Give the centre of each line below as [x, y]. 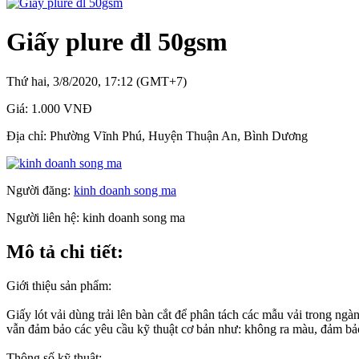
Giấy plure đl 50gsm [117, 42]
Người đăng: [40, 190]
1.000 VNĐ [62, 108]
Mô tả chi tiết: [65, 251]
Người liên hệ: [44, 217]
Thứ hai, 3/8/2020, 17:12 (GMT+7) [97, 81]
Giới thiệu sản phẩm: [59, 285]
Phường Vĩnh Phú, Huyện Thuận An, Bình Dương [179, 135]
